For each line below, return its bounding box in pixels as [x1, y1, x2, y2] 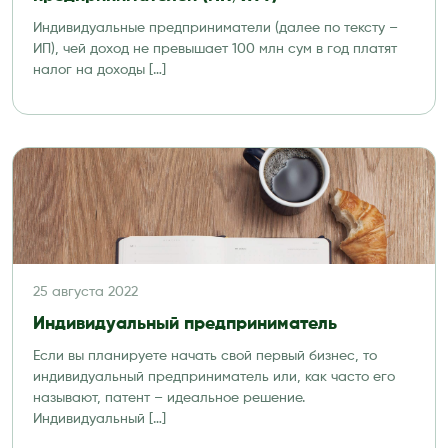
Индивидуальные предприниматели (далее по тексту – [33, 21, 398, 35]
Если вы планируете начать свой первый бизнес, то [33, 349, 377, 363]
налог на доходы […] [33, 63, 166, 77]
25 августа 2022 [33, 285, 138, 299]
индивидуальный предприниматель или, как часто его [33, 370, 395, 384]
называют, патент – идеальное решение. [33, 391, 305, 405]
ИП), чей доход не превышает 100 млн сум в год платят [33, 42, 397, 56]
